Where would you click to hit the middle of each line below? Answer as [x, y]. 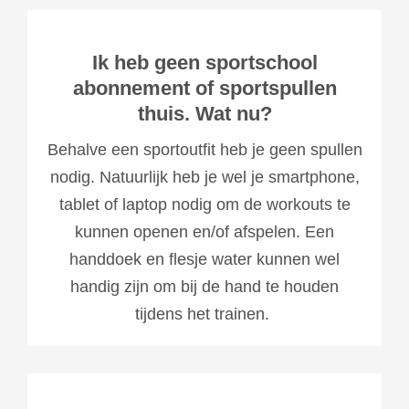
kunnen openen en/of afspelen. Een [204, 231]
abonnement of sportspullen [204, 88]
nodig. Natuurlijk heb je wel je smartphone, [204, 177]
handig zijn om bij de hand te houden [204, 286]
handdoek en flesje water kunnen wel [204, 259]
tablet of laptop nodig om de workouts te [204, 204]
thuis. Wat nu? [204, 113]
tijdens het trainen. [204, 314]
